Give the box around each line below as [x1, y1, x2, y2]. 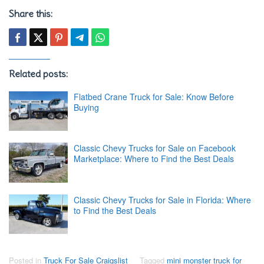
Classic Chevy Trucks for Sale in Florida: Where [74, 193, 251, 206]
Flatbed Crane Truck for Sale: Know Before [74, 90, 234, 103]
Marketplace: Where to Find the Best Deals [74, 153, 234, 165]
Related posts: [9, 67, 68, 80]
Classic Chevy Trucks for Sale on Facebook [74, 142, 236, 154]
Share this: [9, 7, 52, 19]
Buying [74, 101, 99, 113]
